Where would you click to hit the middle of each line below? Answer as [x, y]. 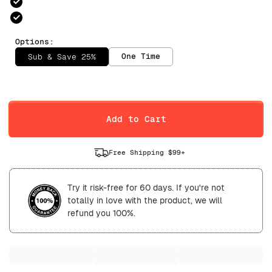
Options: [35, 41]
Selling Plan [44, 81]
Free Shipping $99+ [147, 152]
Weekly [90, 101]
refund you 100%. [102, 213]
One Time [141, 56]
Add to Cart [136, 119]
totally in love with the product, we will [145, 200]
